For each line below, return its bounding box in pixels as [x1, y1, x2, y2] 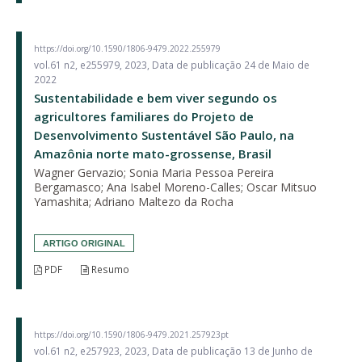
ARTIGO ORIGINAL [43, 238, 125, 248]
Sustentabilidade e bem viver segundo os [34, 89, 277, 106]
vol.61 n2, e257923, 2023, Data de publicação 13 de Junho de [34, 343, 313, 358]
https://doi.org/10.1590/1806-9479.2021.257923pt [34, 328, 229, 340]
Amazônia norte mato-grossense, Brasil [34, 145, 271, 162]
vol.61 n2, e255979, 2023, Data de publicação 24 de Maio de [34, 57, 309, 72]
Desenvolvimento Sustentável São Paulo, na [34, 126, 294, 143]
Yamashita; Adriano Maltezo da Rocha [34, 193, 234, 209]
